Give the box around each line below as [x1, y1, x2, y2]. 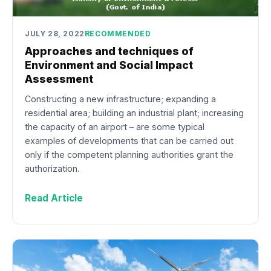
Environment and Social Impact [25, 59, 193, 72]
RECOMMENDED [84, 28, 151, 38]
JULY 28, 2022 [25, 28, 85, 38]
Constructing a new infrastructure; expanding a [25, 93, 216, 104]
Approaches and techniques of [25, 45, 194, 58]
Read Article [25, 192, 83, 204]
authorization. [25, 163, 79, 174]
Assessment [25, 73, 93, 86]
